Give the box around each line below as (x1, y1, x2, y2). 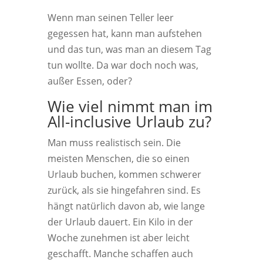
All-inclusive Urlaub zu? (47, 111, 211, 132)
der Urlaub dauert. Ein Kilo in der (47, 215, 193, 228)
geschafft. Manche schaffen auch (47, 247, 193, 260)
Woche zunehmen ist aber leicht (47, 231, 190, 244)
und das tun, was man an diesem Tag (47, 43, 211, 56)
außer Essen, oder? (47, 75, 132, 87)
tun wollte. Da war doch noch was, (47, 59, 198, 72)
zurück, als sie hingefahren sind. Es (47, 184, 201, 197)
